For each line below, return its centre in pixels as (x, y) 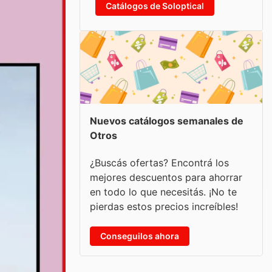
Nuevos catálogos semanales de (167, 121)
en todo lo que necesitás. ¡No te (163, 192)
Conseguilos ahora (140, 236)
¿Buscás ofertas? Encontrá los (159, 162)
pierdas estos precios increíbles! (164, 206)
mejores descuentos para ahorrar (166, 177)
